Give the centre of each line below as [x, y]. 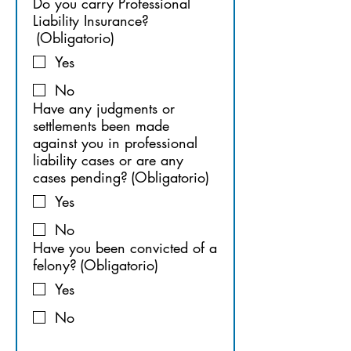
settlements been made [101, 125]
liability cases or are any [108, 160]
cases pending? [80, 177]
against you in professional [115, 143]
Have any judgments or [104, 108]
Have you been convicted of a [125, 248]
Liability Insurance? [91, 20]
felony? [55, 265]
